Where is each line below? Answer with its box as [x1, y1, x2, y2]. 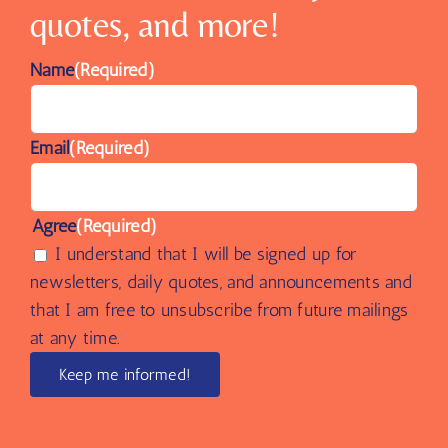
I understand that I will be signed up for [55, 242, 357, 265]
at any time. [30, 326, 121, 349]
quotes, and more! [30, 3, 280, 45]
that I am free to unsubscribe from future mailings [30, 298, 409, 321]
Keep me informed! [59, 364, 192, 384]
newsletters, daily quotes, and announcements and [30, 270, 412, 293]
